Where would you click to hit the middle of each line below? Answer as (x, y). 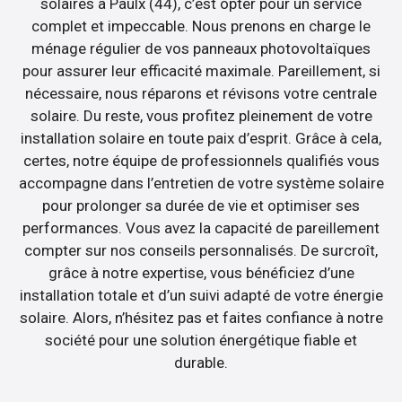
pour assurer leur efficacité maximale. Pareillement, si (201, 71)
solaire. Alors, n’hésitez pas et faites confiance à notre (201, 318)
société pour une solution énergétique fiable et (201, 341)
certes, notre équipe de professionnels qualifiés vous (201, 161)
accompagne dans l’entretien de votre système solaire (201, 184)
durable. (201, 363)
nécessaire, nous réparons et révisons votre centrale (201, 94)
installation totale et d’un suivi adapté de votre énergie (201, 296)
